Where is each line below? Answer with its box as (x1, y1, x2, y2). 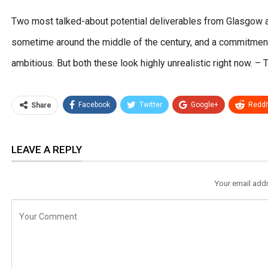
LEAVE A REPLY (11, 144, 82, 156)
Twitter (139, 100, 162, 109)
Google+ (191, 100, 218, 109)
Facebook (78, 100, 110, 109)
